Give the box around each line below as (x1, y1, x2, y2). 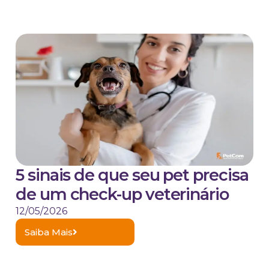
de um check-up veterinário (16, 184, 229, 205)
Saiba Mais (25, 226, 73, 238)
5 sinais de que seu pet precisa (16, 165, 249, 186)
